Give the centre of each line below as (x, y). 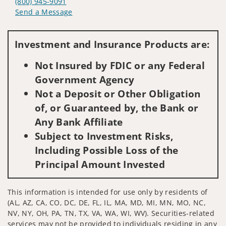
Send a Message (44, 12)
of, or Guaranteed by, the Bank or (117, 107)
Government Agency (85, 79)
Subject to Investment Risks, (104, 136)
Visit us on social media (56, 27)
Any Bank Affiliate (79, 122)
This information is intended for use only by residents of (108, 192)
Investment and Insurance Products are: (112, 44)
